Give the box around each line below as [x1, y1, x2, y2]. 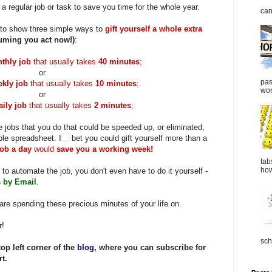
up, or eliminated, [141, 123, 205, 132]
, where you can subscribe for [94, 243, 206, 253]
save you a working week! [56, 144, 153, 154]
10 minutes [95, 79, 137, 89]
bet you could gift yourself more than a [69, 134, 207, 143]
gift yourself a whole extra [105, 24, 202, 34]
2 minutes [93, 101, 131, 110]
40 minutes [98, 57, 140, 67]
